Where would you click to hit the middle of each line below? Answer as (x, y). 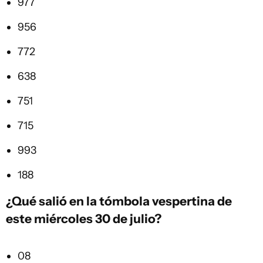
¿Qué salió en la (53, 201)
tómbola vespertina (157, 201)
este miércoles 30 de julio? (84, 219)
